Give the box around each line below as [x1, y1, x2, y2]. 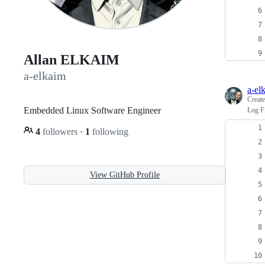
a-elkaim [24, 69, 66, 83]
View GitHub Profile [90, 170, 160, 179]
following [90, 126, 128, 137]
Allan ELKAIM [24, 52, 119, 68]
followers [40, 126, 80, 137]
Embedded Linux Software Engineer [24, 105, 161, 115]
